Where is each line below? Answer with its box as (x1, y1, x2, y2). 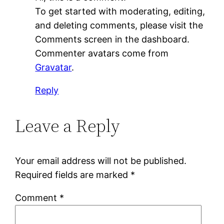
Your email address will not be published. (15, 155, 187, 166)
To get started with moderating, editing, (35, 5, 205, 16)
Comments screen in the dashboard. (35, 33, 190, 44)
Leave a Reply (15, 113, 120, 138)
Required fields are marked (15, 169, 131, 180)
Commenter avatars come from (35, 47, 169, 58)
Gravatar (35, 61, 72, 72)
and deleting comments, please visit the (35, 19, 203, 30)
